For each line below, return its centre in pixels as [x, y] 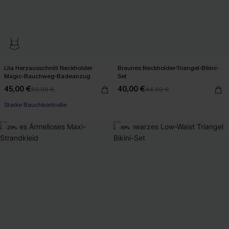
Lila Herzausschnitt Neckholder [48, 68]
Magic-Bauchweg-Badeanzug [47, 76]
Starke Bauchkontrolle [35, 105]
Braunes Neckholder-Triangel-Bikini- [168, 68]
